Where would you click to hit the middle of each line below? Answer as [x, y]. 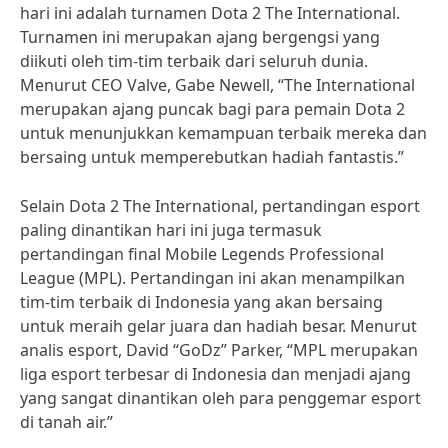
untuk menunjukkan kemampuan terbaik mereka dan [223, 133]
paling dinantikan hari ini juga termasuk [171, 230]
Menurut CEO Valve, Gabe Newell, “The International [217, 85]
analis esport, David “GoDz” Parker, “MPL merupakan [219, 350]
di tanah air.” [66, 422]
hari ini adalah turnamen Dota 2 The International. [210, 13]
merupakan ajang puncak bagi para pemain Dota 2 [212, 109]
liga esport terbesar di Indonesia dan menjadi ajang [215, 374]
